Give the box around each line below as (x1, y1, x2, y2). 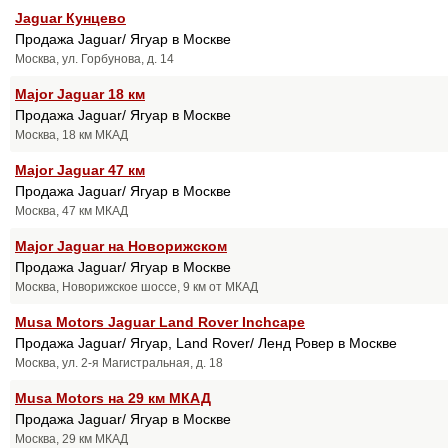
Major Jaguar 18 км (15, 85, 145, 102)
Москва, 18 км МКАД (15, 127, 128, 142)
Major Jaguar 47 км (15, 161, 145, 178)
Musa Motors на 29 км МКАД (15, 389, 211, 406)
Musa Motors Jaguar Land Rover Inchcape (15, 313, 305, 330)
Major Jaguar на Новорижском (15, 237, 227, 254)
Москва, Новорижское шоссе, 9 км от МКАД (15, 279, 258, 294)
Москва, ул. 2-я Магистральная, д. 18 (15, 355, 223, 370)
